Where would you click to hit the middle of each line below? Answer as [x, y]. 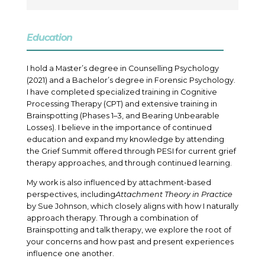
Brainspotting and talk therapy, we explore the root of [129, 230]
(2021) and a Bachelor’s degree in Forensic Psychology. [131, 80]
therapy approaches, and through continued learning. [129, 163]
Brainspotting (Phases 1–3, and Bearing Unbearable [123, 116]
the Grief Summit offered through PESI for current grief [131, 151]
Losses [39, 128]
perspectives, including [71, 195]
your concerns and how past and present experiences [130, 242]
